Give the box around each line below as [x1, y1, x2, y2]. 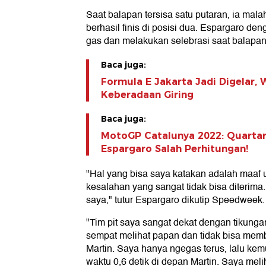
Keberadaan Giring [101, 88, 194, 100]
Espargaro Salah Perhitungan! [101, 142, 248, 154]
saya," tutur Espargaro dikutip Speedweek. [86, 192, 265, 208]
